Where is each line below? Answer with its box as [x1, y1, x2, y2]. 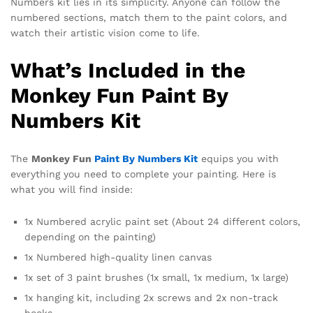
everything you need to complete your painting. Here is [10, 168, 276, 180]
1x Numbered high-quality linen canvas [24, 251, 212, 263]
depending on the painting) [24, 231, 156, 242]
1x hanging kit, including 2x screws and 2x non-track [24, 291, 278, 303]
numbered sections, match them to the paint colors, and [10, 11, 287, 23]
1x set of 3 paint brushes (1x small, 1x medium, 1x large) [24, 271, 289, 283]
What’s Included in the [10, 57, 245, 82]
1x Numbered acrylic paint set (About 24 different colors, [24, 215, 300, 227]
